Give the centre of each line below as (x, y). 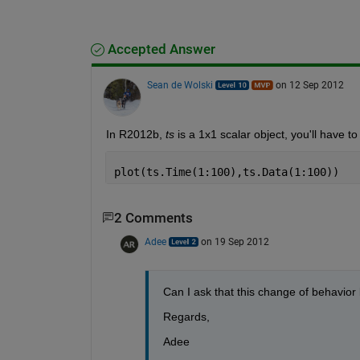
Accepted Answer (160, 49)
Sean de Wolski (180, 85)
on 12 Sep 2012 (309, 85)
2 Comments (153, 218)
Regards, (186, 316)
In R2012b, (134, 134)
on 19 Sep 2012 (235, 241)
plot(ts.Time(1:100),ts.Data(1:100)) (226, 172)
